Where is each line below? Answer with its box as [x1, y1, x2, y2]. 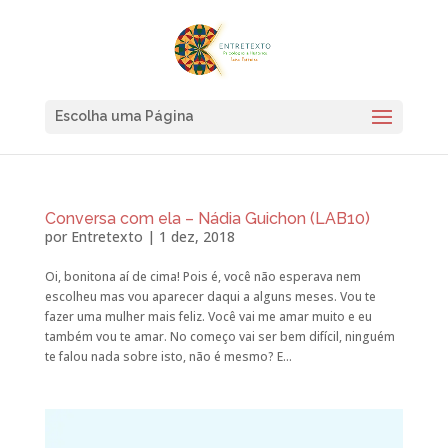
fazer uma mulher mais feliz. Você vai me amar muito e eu [44, 308, 372, 325]
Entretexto [70, 227, 143, 246]
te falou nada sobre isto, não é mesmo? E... [44, 348, 292, 365]
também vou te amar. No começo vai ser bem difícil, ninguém [44, 328, 395, 345]
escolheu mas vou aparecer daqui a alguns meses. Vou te [44, 288, 376, 305]
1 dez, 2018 [158, 227, 235, 246]
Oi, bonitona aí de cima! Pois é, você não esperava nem [44, 268, 361, 285]
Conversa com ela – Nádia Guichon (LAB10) [44, 209, 370, 228]
